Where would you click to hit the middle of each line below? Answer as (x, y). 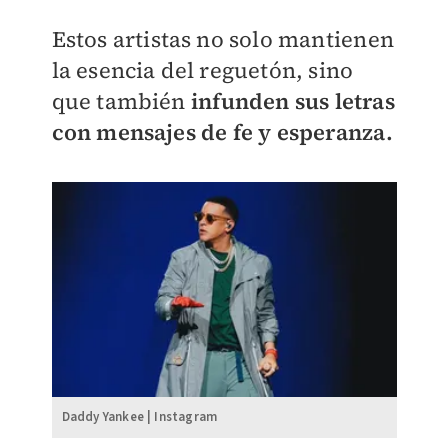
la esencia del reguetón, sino (202, 70)
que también (121, 101)
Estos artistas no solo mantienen (222, 39)
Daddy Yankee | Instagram (139, 417)
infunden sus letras (292, 101)
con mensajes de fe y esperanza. (222, 132)
